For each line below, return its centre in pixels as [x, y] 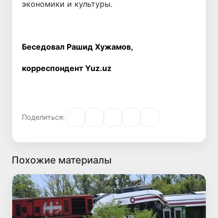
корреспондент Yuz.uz [67, 68]
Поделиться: [43, 117]
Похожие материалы [62, 160]
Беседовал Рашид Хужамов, [78, 46]
